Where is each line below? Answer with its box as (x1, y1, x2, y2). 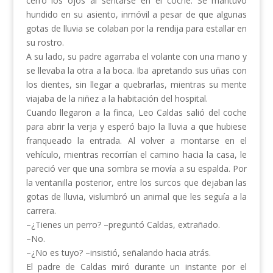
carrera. (26, 205, 56, 217)
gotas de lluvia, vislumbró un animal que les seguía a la (26, 191, 247, 203)
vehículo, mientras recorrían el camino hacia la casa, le (26, 149, 247, 161)
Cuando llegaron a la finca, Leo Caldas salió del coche (26, 107, 247, 119)
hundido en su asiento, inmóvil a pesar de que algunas (26, 9, 247, 21)
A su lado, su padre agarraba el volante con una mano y (26, 51, 247, 63)
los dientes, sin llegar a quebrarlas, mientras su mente (26, 79, 247, 91)
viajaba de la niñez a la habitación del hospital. (26, 93, 208, 105)
